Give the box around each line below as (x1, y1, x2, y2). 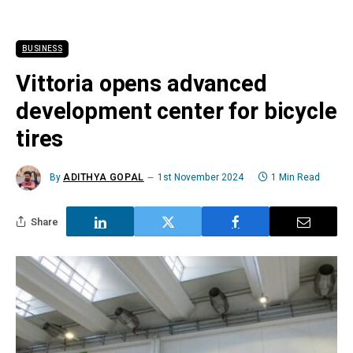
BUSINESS (22, 43, 63, 54)
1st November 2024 (157, 170, 243, 185)
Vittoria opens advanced (16, 68, 267, 101)
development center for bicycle (16, 95, 337, 128)
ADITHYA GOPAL (63, 170, 144, 185)
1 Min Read (270, 170, 320, 185)
